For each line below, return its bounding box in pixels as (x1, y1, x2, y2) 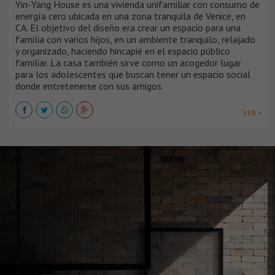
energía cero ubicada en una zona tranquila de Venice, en (15, 10, 246, 23)
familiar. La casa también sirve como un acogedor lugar (15, 56, 241, 69)
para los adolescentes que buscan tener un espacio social (15, 68, 250, 81)
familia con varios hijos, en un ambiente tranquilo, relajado (15, 33, 255, 46)
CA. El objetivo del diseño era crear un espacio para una (15, 21, 241, 34)
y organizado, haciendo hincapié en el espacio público (15, 45, 230, 58)
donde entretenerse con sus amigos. (15, 80, 163, 93)
